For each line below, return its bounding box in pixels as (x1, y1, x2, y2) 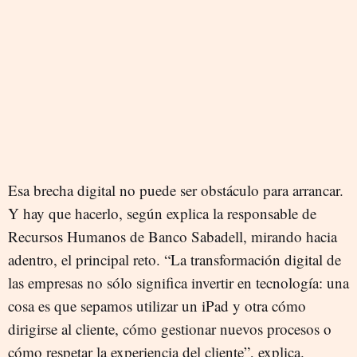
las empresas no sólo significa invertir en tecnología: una (8, 273, 349, 293)
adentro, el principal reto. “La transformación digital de (8, 249, 341, 270)
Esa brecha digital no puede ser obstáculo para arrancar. (8, 180, 343, 201)
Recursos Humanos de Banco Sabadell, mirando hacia (8, 226, 337, 247)
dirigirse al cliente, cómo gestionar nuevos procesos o (8, 319, 331, 339)
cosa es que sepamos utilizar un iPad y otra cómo (8, 296, 306, 316)
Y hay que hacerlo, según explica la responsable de (8, 203, 316, 224)
